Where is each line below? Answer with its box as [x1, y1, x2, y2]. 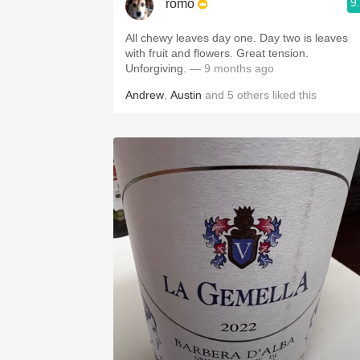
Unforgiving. [125, 62, 190, 75]
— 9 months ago [190, 62, 274, 75]
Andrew [125, 88, 164, 101]
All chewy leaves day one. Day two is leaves [125, 31, 348, 44]
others [237, 88, 269, 101]
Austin [170, 88, 202, 101]
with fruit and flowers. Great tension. [125, 47, 309, 59]
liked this [269, 88, 317, 101]
